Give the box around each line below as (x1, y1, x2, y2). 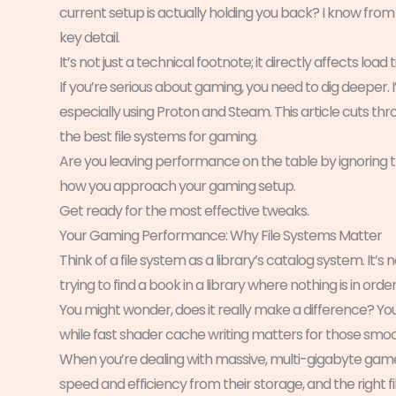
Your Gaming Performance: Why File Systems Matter (59, 225, 382, 246)
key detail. (59, 27, 119, 48)
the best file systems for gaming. (59, 126, 257, 147)
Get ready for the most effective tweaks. (59, 200, 308, 221)
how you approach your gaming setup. (59, 175, 295, 196)
